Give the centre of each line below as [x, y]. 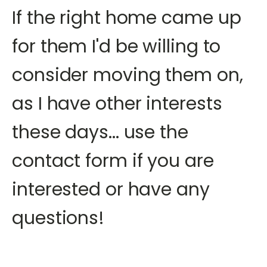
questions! [58, 218]
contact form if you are [113, 161]
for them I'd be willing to [117, 46]
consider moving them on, [128, 75]
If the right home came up [127, 18]
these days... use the [100, 132]
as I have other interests [117, 104]
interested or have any [111, 190]
